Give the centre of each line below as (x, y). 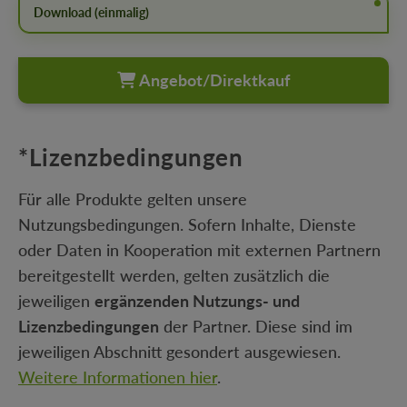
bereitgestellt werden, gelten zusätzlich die (174, 276)
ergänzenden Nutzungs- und (197, 301)
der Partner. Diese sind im (256, 327)
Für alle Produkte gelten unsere (133, 199)
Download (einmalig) (91, 13)
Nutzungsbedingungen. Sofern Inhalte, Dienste (187, 225)
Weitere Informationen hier (118, 377)
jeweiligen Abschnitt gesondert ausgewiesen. (179, 352)
